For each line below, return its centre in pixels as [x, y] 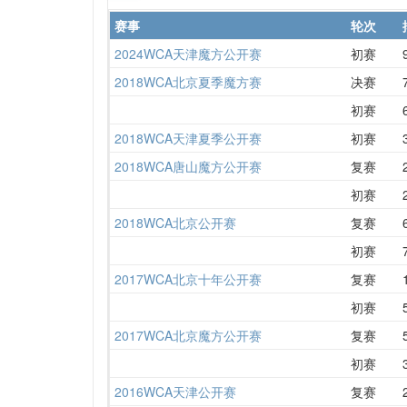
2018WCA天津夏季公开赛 [188, 138]
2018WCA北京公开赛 [175, 222]
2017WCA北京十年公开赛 [188, 278]
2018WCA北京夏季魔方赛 [188, 81]
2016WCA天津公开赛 [175, 391]
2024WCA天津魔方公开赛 [188, 53]
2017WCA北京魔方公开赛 [188, 335]
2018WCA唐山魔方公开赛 [188, 166]
